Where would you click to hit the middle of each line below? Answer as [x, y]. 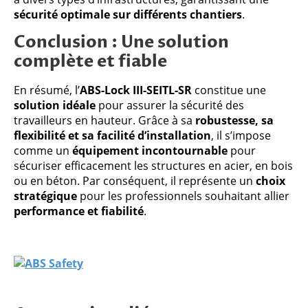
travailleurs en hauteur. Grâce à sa [104, 120]
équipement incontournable [150, 150]
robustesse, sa [234, 120]
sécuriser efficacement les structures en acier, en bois [153, 165]
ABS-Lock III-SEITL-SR [136, 90]
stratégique [45, 196]
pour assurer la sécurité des [170, 105]
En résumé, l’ [47, 90]
